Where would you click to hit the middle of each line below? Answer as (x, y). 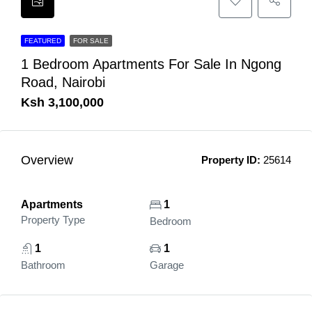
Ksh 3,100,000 (62, 102)
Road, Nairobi (63, 82)
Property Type (53, 220)
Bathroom (43, 265)
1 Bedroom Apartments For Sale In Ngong (151, 64)
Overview (47, 160)
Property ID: (231, 160)
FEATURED (43, 41)
